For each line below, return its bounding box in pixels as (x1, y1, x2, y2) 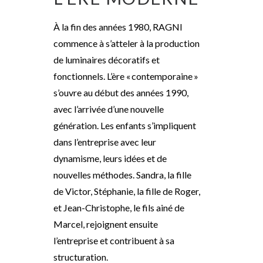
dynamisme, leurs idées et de (53, 153, 167, 164)
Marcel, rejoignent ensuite (53, 218, 158, 230)
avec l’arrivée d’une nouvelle (53, 103, 164, 114)
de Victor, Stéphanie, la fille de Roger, (53, 186, 200, 197)
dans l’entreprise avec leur (53, 136, 156, 147)
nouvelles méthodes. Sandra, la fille (53, 169, 191, 180)
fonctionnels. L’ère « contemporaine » (53, 70, 198, 82)
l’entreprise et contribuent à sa (53, 235, 174, 246)
